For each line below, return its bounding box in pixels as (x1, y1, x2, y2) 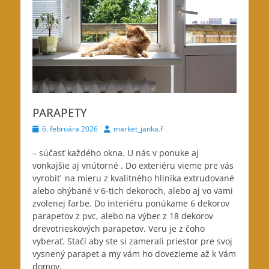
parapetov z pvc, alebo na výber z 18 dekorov (32, 210, 213, 222)
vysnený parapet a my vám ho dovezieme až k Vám (32, 247, 236, 259)
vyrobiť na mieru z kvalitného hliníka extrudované (32, 172, 234, 184)
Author (103, 122, 126, 133)
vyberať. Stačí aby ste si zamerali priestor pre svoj (32, 235, 232, 247)
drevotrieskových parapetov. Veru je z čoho (32, 222, 205, 234)
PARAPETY (32, 105, 87, 120)
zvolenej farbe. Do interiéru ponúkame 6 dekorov (32, 197, 229, 209)
